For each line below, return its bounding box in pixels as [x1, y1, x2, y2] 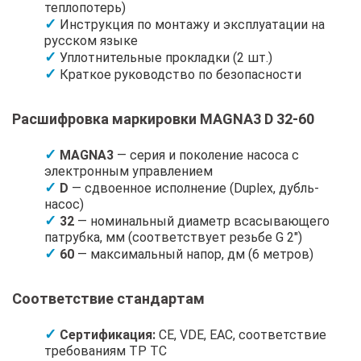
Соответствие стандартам [12, 289, 205, 307]
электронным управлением [44, 163, 213, 179]
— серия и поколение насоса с [114, 147, 299, 163]
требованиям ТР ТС [44, 342, 167, 359]
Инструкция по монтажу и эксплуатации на [60, 16, 325, 32]
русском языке [44, 32, 138, 48]
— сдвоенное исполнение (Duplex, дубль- [68, 180, 319, 196]
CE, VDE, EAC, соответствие [156, 326, 326, 342]
